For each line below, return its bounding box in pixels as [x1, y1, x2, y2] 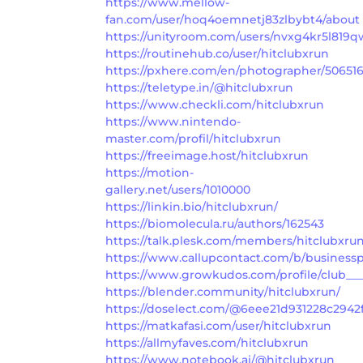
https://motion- [105, 164, 194, 180]
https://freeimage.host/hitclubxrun [105, 147, 309, 163]
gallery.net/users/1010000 [105, 181, 250, 197]
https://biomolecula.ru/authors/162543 [105, 216, 324, 231]
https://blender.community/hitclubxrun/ [105, 284, 340, 299]
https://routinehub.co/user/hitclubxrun [105, 45, 329, 61]
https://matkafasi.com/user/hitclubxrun [105, 318, 331, 333]
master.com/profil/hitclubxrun [105, 130, 281, 146]
